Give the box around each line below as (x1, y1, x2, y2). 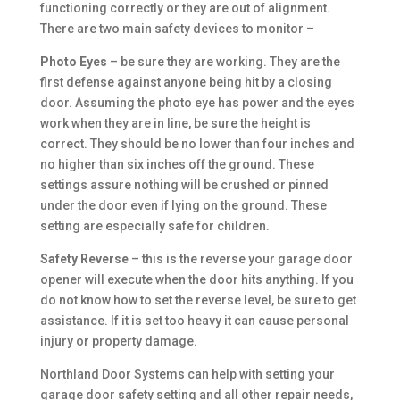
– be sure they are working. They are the (106, 54, 340, 69)
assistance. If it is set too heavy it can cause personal (39, 313, 349, 328)
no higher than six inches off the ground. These (39, 157, 314, 171)
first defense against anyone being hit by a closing (39, 75, 332, 89)
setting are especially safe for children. (39, 219, 270, 233)
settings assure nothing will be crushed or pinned (39, 178, 329, 192)
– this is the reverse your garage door (128, 252, 353, 266)
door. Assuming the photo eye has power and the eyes (39, 96, 354, 110)
